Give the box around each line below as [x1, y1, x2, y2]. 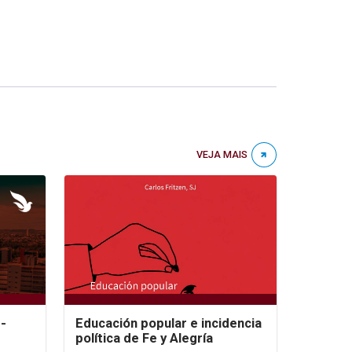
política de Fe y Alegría [75, 330, 213, 346]
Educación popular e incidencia [75, 315, 262, 331]
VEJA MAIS [196, 148, 247, 160]
